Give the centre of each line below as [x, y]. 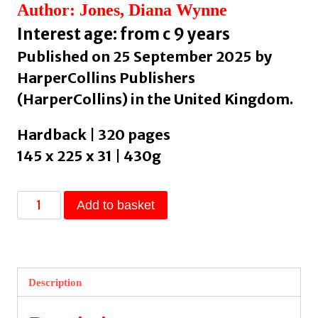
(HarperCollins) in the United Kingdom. [155, 99]
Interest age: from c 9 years [124, 34]
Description [55, 282]
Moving [38, 218]
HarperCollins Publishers [106, 77]
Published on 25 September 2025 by [144, 56]
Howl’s [36, 199]
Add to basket [115, 205]
